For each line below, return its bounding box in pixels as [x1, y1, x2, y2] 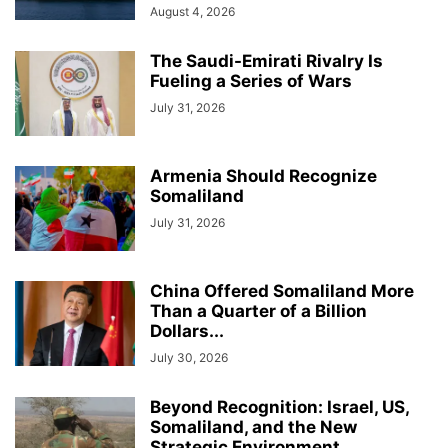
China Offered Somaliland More [150, 280, 414, 301]
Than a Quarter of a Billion [150, 300, 367, 321]
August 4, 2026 [150, 3, 235, 19]
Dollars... [150, 320, 224, 341]
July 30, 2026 [150, 349, 228, 365]
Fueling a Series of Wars [150, 70, 352, 91]
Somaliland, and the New [150, 416, 357, 437]
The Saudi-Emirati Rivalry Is [150, 50, 383, 71]
